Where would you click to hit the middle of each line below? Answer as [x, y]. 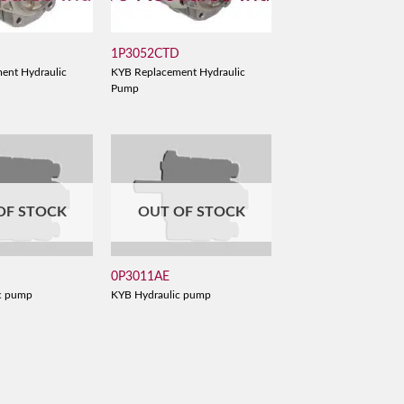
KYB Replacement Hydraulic [178, 73]
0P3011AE [140, 277]
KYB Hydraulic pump [161, 296]
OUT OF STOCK [191, 211]
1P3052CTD [145, 53]
